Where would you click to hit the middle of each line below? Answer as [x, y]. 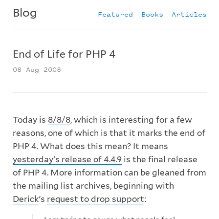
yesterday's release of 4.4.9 [67, 160]
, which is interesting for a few [131, 120]
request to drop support [95, 199]
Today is [30, 120]
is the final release [159, 160]
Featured [115, 14]
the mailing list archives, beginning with [93, 186]
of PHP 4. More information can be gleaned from [109, 173]
